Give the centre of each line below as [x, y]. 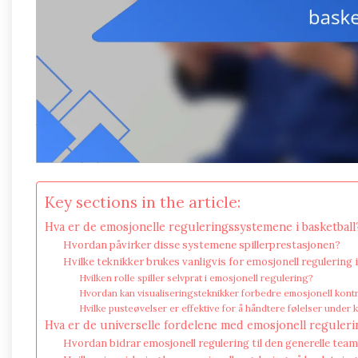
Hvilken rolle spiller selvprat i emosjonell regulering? [197, 277]
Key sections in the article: [143, 202]
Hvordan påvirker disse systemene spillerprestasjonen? [201, 245]
